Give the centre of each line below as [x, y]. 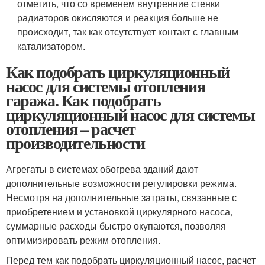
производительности [75, 143]
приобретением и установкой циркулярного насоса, [119, 211]
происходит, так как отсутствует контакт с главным [128, 31]
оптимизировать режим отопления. [83, 240]
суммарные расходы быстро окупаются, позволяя [116, 225]
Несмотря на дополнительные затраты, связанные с [121, 197]
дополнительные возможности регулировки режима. [121, 183]
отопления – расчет [71, 128]
